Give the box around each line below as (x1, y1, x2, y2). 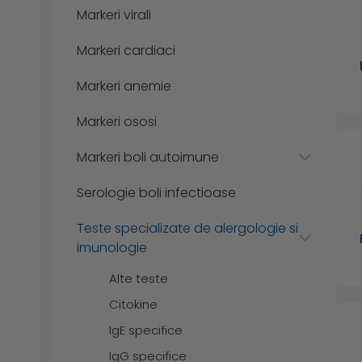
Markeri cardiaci (77, 40, 175, 60)
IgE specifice (109, 321, 183, 339)
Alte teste (109, 269, 168, 287)
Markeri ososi (77, 112, 157, 131)
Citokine (109, 295, 158, 313)
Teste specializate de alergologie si (77, 218, 298, 238)
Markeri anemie (77, 76, 171, 95)
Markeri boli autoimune (77, 147, 219, 166)
